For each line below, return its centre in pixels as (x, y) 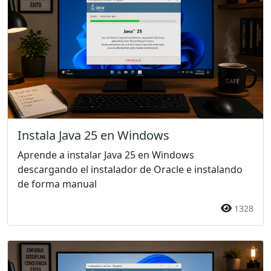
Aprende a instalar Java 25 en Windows (106, 155)
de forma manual (57, 184)
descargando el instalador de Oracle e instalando (130, 170)
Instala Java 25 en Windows (93, 135)
